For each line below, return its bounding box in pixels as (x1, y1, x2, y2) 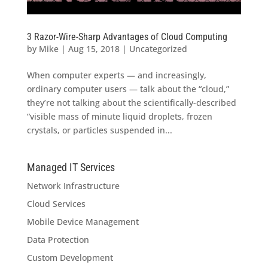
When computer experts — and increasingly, (26, 69, 206, 81)
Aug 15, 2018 (68, 42, 120, 54)
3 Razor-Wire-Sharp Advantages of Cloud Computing (26, 31, 227, 42)
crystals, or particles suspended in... (26, 124, 172, 136)
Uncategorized (129, 42, 187, 54)
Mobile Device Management (26, 215, 139, 227)
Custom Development (26, 251, 113, 263)
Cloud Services (26, 197, 86, 209)
